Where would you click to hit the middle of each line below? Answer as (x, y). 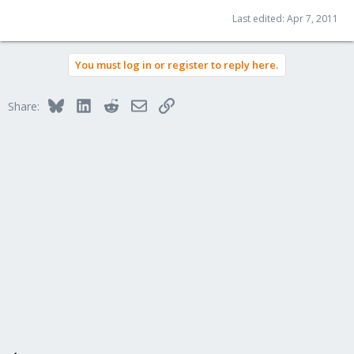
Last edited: (260, 18)
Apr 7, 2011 (313, 18)
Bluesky (83, 104)
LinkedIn (112, 104)
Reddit (134, 104)
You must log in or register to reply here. (177, 64)
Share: (24, 106)
